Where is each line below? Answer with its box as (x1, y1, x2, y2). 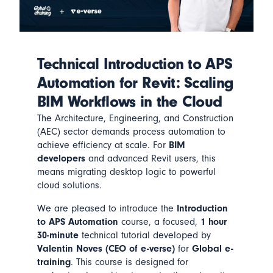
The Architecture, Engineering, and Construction (37, 112, 233, 124)
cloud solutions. (37, 179, 102, 191)
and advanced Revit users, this (85, 152, 216, 164)
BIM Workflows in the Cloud (37, 92, 222, 111)
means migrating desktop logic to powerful (37, 166, 216, 177)
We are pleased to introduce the (37, 202, 177, 214)
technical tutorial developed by (78, 229, 211, 241)
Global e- (191, 243, 233, 254)
